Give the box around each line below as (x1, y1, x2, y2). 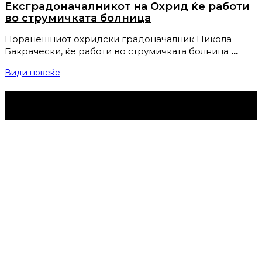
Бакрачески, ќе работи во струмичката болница (5, 46, 229, 57)
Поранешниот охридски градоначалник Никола (5, 33, 232, 45)
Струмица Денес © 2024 (19, 101, 115, 111)
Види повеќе (5, 67, 60, 78)
